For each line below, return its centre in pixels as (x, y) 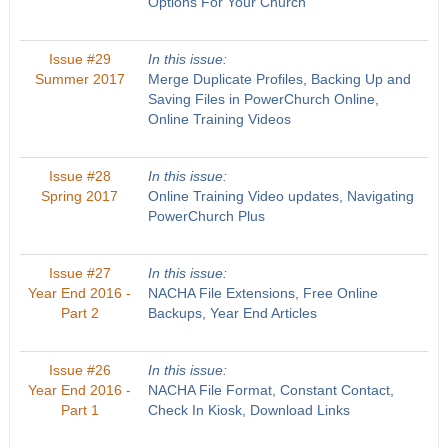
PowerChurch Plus (206, 216)
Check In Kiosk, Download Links (248, 410)
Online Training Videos (219, 119)
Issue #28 (79, 176)
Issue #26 (79, 370)
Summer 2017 (79, 79)
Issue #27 (79, 273)
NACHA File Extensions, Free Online (262, 293)
